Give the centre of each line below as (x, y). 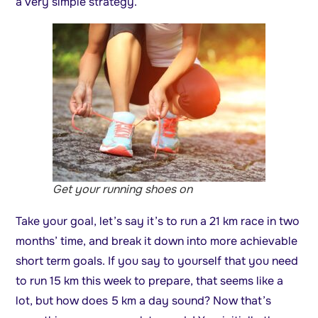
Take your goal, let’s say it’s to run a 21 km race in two (158, 221)
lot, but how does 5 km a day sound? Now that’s (144, 301)
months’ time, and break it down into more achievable (157, 241)
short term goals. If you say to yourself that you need (157, 261)
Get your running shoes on (122, 190)
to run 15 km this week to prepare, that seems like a (150, 281)
